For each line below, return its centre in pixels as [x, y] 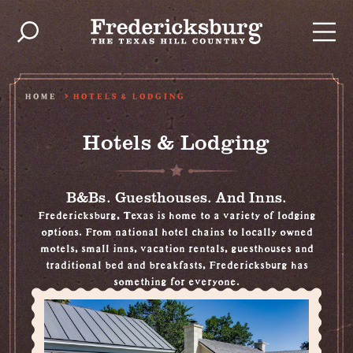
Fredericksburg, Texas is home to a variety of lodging [176, 213]
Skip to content [75, 24]
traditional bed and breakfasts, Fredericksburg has [176, 262]
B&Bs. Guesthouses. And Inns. [176, 197]
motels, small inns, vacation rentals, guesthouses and [176, 246]
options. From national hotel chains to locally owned [176, 229]
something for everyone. [176, 279]
